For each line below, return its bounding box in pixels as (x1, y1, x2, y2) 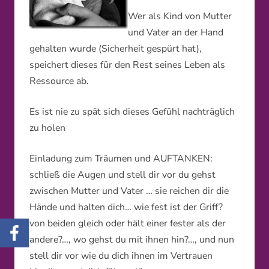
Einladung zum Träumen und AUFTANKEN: (29, 152, 213, 166)
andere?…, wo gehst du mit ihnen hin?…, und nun (29, 233, 234, 247)
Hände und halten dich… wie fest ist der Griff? (29, 201, 223, 214)
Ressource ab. (29, 74, 89, 88)
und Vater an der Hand (128, 26, 223, 40)
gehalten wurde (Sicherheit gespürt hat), (29, 42, 202, 56)
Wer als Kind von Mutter (128, 10, 232, 23)
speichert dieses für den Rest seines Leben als (29, 58, 225, 72)
